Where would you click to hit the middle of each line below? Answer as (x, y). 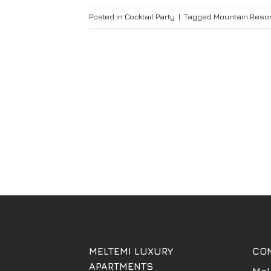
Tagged (199, 17)
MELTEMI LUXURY (131, 251)
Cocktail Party (150, 17)
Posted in (107, 17)
